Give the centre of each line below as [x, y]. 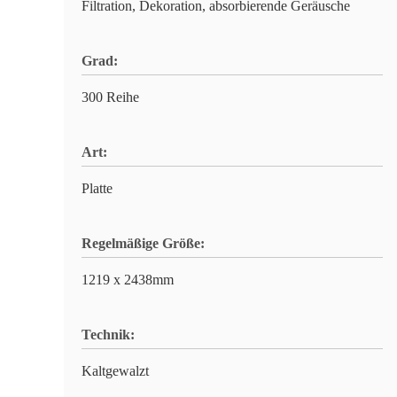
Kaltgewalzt [115, 371]
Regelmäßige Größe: [143, 243]
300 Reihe [110, 97]
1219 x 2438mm [128, 280]
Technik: [108, 335]
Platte [97, 188]
